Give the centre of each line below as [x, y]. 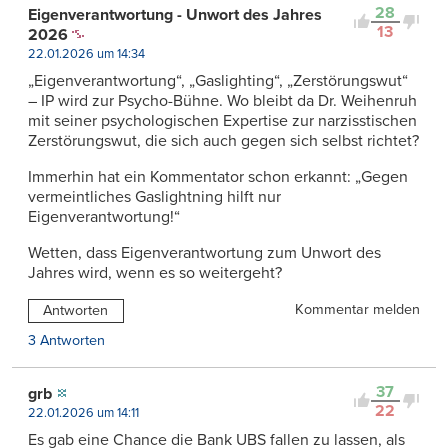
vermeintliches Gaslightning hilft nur [154, 196]
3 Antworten [66, 340]
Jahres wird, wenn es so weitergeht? [155, 272]
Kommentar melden [357, 309]
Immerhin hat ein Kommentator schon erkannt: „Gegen [218, 176]
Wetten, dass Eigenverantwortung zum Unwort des [204, 252]
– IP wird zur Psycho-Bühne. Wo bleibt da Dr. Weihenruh [222, 100]
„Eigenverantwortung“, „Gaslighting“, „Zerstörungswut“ [218, 80]
